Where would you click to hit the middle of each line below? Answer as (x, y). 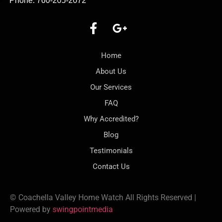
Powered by (31, 210)
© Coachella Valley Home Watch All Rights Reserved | (103, 198)
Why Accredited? (111, 119)
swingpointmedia (83, 210)
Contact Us (111, 167)
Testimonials (111, 151)
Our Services (111, 87)
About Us (111, 72)
